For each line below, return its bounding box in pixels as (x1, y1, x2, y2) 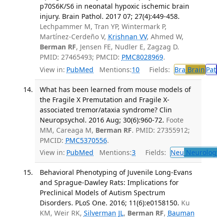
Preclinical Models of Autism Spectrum (39, 188, 165, 198)
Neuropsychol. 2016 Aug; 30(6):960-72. (39, 115, 164, 124)
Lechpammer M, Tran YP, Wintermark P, (39, 22, 167, 31)
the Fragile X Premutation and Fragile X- (39, 94, 170, 104)
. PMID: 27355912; (131, 125, 190, 135)
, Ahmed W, (146, 32, 184, 42)
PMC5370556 (65, 135, 107, 145)
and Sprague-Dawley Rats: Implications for (39, 178, 179, 187)
